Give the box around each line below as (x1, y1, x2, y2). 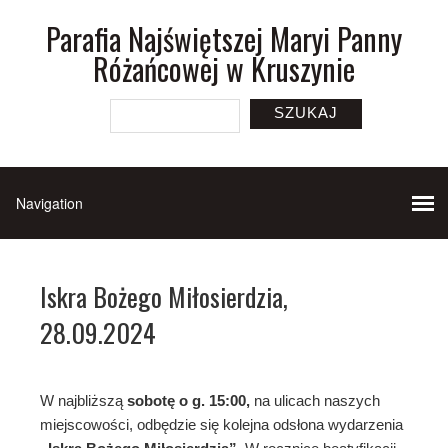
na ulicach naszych (250, 392, 380, 409)
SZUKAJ (274, 104, 338, 121)
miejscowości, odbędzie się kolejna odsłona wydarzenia (40, 416, 403, 433)
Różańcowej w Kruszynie (93, 46, 355, 91)
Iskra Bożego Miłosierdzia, (40, 277, 288, 316)
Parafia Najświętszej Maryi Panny (46, 16, 402, 61)
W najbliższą (40, 392, 127, 409)
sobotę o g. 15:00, (127, 392, 250, 409)
